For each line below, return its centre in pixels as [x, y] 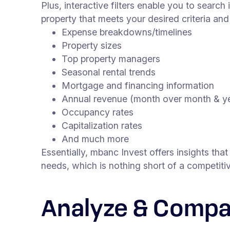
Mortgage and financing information [138, 86]
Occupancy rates [98, 112]
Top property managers [111, 59]
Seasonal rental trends [109, 72]
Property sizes [92, 46]
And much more [95, 139]
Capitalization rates [102, 126]
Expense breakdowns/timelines [127, 32]
